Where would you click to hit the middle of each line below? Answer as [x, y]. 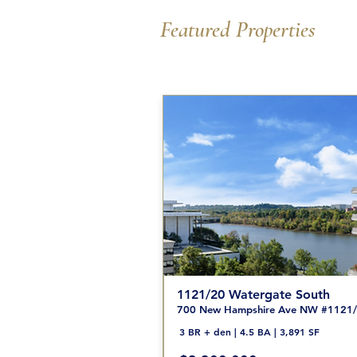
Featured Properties [238, 29]
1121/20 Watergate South [253, 294]
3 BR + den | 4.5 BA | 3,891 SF [249, 331]
